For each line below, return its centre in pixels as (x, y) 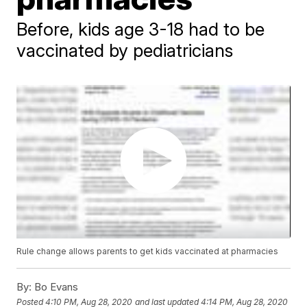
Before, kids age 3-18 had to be (141, 29)
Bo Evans (55, 287)
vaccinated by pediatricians (125, 50)
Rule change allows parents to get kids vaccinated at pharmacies (148, 251)
